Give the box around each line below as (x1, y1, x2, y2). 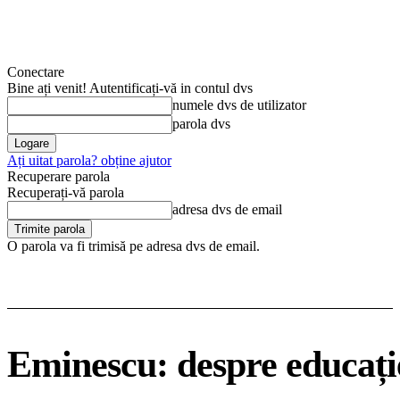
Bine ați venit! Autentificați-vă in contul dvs (7, 80, 253, 96)
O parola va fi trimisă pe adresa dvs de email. (7, 238, 260, 254)
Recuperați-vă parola (7, 185, 124, 200)
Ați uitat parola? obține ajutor (7, 153, 171, 168)
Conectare (7, 64, 64, 79)
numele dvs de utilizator (172, 97, 306, 112)
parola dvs (172, 116, 230, 131)
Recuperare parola (7, 169, 110, 184)
